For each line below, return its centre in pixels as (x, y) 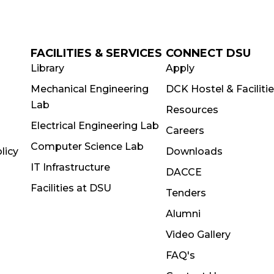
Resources (192, 110)
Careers (185, 131)
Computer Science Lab (87, 146)
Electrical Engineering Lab (94, 126)
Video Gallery (198, 235)
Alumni (183, 214)
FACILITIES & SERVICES (96, 53)
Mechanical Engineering (89, 89)
